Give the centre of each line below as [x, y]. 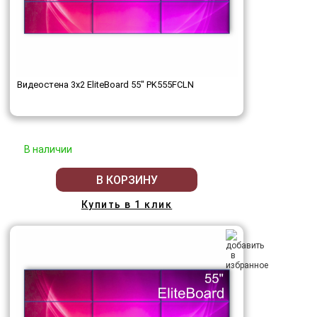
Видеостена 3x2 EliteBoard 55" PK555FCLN [105, 85]
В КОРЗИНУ [127, 180]
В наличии [48, 150]
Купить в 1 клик [127, 205]
